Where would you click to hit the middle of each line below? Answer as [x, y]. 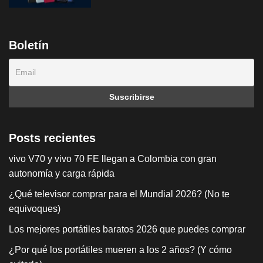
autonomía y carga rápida [62, 174]
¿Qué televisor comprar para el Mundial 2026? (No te [119, 194]
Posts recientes [52, 138]
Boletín [29, 45]
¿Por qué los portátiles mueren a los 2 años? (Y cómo [120, 250]
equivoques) [35, 209]
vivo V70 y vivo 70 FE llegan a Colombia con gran [113, 159]
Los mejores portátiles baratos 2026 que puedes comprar [127, 230]
